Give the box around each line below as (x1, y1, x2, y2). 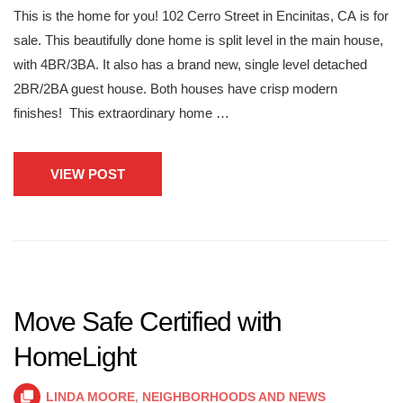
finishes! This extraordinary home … (13, 105, 229, 121)
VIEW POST (50, 166, 125, 182)
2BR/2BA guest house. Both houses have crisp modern (13, 81, 337, 96)
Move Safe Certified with (13, 307, 282, 336)
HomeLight (13, 342, 137, 372)
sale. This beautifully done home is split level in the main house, (13, 32, 383, 48)
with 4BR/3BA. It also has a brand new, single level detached (13, 57, 367, 72)
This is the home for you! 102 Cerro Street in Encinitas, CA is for (13, 8, 389, 23)
